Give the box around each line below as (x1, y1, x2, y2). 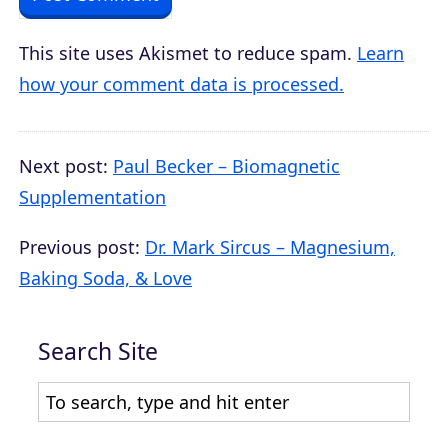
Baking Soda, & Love (19, 266, 192, 291)
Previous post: (19, 235, 145, 260)
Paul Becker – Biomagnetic (113, 154, 340, 179)
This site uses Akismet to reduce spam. (19, 41, 357, 66)
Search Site (38, 335, 158, 368)
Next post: (19, 154, 113, 179)
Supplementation (19, 185, 166, 210)
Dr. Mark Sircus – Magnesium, (145, 235, 395, 260)
